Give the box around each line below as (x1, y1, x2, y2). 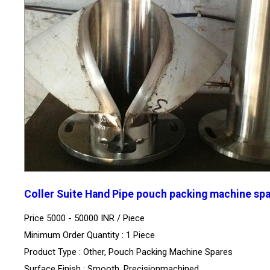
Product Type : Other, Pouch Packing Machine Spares (24, 246, 233, 258)
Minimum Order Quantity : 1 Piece (24, 230, 155, 241)
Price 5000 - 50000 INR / (24, 213, 123, 224)
